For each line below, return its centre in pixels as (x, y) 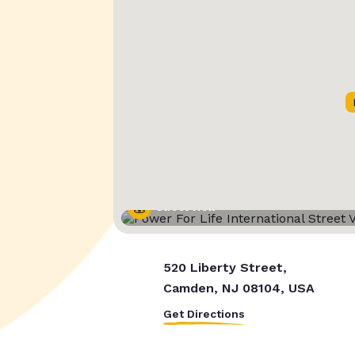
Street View (186, 208)
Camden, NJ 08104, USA (239, 288)
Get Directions (204, 314)
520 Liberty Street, (225, 268)
